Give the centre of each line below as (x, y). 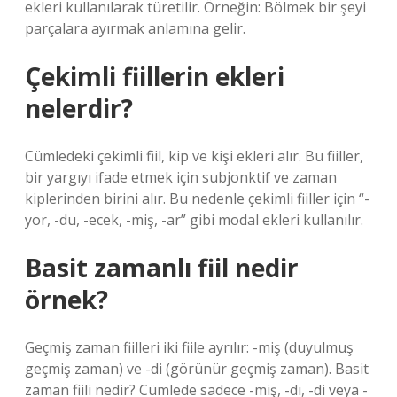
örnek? (66, 300)
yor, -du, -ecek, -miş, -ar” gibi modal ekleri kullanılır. (194, 220)
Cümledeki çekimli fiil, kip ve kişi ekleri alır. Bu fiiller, (194, 156)
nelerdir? (79, 108)
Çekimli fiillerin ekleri (155, 76)
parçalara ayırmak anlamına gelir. (135, 28)
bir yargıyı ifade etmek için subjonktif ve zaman (181, 177)
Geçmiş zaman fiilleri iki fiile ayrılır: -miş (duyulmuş (189, 347)
